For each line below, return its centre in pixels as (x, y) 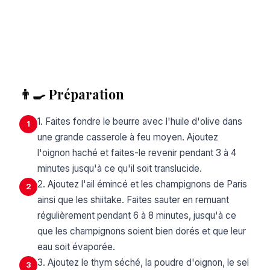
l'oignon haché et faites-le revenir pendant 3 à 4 (137, 153)
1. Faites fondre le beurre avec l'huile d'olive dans (140, 122)
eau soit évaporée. (76, 247)
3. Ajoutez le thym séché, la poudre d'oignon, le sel (143, 263)
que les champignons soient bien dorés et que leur (142, 231)
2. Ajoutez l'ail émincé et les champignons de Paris (142, 184)
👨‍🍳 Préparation (72, 94)
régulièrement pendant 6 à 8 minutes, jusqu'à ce (137, 216)
